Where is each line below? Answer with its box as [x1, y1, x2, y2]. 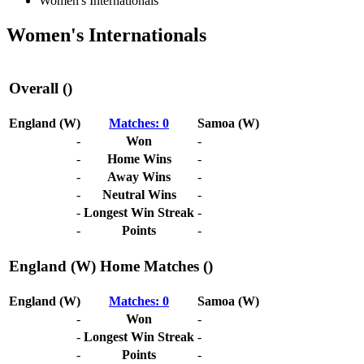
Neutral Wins [102, 187, 176, 201]
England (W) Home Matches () [9, 258, 213, 275]
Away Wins [107, 169, 171, 184]
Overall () [9, 80, 72, 97]
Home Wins [106, 151, 171, 166]
